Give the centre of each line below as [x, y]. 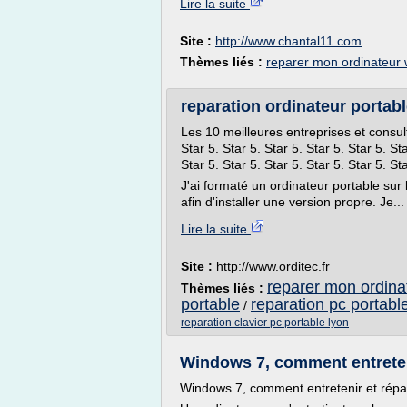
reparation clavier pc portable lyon [265, 323]
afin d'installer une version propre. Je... [293, 202]
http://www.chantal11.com [288, 41]
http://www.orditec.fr [273, 266]
